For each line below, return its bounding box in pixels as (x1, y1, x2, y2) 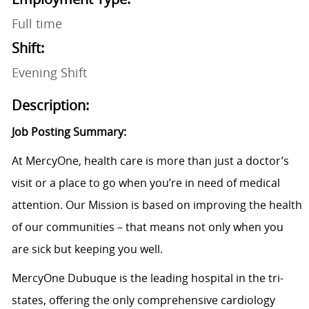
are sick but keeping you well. (11, 241, 166, 257)
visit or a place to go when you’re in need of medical (11, 175, 280, 191)
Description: (11, 96, 89, 115)
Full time (11, 15, 62, 32)
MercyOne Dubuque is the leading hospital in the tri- (11, 270, 283, 286)
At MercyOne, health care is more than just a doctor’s (11, 153, 289, 169)
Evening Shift (11, 64, 87, 81)
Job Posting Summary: (11, 124, 126, 140)
